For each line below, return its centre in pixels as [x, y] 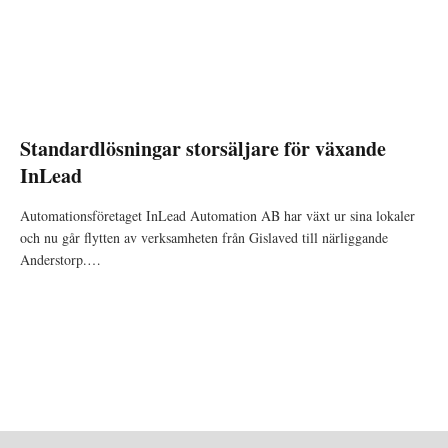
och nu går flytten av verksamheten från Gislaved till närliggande [204, 237]
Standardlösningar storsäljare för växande [203, 148]
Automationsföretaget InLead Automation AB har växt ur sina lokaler [217, 215]
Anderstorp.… [60, 259]
